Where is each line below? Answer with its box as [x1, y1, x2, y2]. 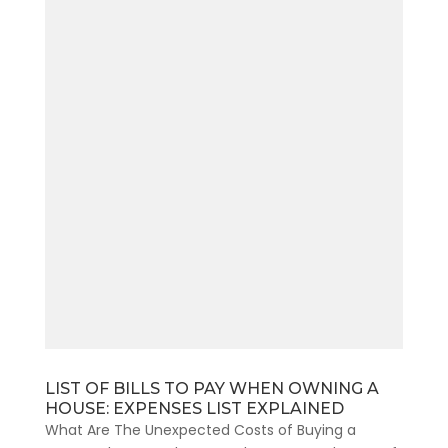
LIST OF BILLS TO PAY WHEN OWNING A [44, 379, 379, 399]
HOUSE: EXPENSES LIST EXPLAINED [44, 399, 344, 419]
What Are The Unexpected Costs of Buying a [44, 420, 356, 441]
